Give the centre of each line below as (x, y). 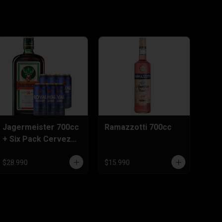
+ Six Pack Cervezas (41, 139)
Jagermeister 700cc (41, 127)
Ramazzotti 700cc (138, 127)
